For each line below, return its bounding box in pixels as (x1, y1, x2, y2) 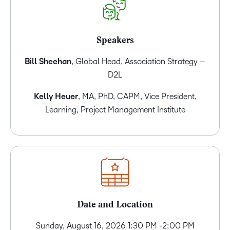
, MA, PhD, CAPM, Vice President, (78, 92, 197, 101)
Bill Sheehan (25, 57, 71, 67)
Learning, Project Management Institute (45, 105, 185, 114)
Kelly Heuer (33, 92, 78, 102)
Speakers (96, 36, 134, 46)
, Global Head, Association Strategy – (71, 57, 205, 66)
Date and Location (77, 201, 153, 210)
